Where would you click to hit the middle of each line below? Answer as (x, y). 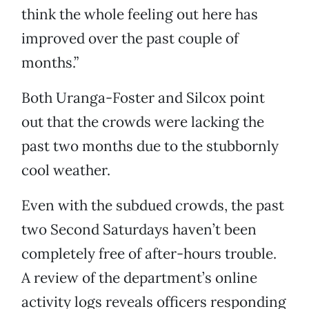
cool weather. (66, 170)
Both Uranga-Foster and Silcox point (143, 98)
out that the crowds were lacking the (143, 122)
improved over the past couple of (130, 39)
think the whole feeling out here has (140, 14)
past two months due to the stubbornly (150, 146)
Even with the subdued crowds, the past (153, 206)
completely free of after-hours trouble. (149, 254)
